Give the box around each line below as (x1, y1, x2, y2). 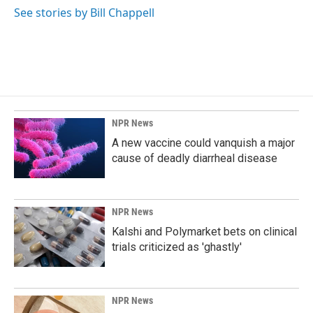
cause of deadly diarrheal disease (112, 152, 277, 166)
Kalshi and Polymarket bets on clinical (112, 225, 297, 239)
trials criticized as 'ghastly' (112, 240, 242, 254)
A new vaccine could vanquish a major (112, 136, 295, 150)
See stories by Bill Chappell (14, 5, 154, 21)
